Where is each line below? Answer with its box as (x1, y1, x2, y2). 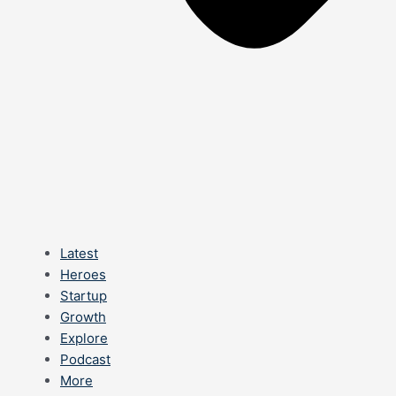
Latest (60, 245, 98, 262)
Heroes (60, 266, 106, 283)
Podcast (60, 351, 110, 368)
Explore (60, 330, 108, 346)
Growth (60, 308, 106, 325)
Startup (60, 287, 107, 304)
